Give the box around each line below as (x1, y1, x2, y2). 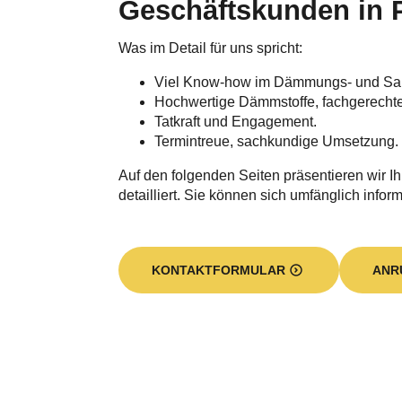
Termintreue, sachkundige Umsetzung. (154, 134, 398, 149)
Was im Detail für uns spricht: (118, 40, 302, 56)
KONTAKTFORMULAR (152, 263, 285, 277)
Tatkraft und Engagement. (154, 114, 317, 129)
